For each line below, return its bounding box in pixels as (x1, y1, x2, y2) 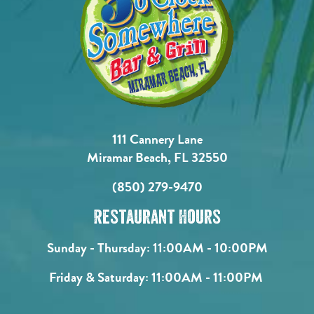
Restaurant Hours (93, 207, 221, 227)
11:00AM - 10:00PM (149, 237, 268, 258)
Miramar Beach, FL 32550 (86, 146, 228, 168)
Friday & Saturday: (48, 266, 149, 287)
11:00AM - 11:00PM (148, 266, 266, 287)
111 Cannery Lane (111, 128, 203, 149)
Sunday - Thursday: (46, 237, 150, 258)
